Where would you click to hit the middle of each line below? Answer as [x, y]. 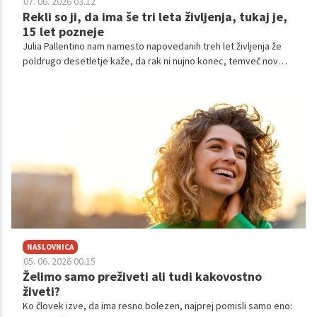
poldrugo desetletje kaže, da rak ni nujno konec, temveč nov [150, 60]
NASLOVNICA [50, 247]
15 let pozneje [63, 31]
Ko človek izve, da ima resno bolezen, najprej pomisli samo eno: [157, 305]
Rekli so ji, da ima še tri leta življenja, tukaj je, [155, 16]
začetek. [41, 75]
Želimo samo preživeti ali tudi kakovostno [142, 276]
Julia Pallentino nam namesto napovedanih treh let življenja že [152, 46]
